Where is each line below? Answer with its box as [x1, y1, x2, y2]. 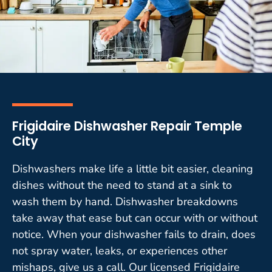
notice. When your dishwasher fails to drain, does [12, 226, 256, 242]
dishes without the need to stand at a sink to [12, 177, 232, 192]
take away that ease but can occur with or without [12, 210, 257, 225]
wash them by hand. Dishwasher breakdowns [12, 194, 238, 209]
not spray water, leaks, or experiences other [12, 243, 227, 258]
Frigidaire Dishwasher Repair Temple [12, 117, 242, 135]
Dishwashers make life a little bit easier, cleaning [12, 161, 253, 176]
